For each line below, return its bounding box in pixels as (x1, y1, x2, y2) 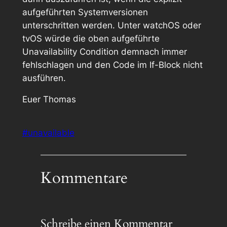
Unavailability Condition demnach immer (22, 46, 187, 57)
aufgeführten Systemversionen (22, 7, 148, 17)
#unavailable (22, 127, 74, 138)
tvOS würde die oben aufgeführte (22, 33, 160, 44)
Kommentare (40, 167, 128, 189)
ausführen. (22, 72, 66, 83)
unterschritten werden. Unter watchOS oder (22, 20, 201, 30)
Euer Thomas (22, 94, 76, 105)
